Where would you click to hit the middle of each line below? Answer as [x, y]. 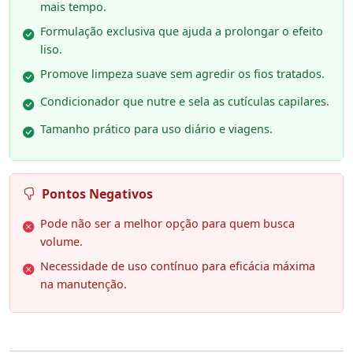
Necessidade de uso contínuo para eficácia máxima [178, 266]
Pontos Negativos [97, 194]
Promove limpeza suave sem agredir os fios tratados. [182, 74]
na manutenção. [84, 284]
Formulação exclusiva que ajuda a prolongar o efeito [182, 32]
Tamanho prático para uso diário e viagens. [156, 129]
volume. [61, 242]
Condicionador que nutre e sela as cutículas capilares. [185, 102]
